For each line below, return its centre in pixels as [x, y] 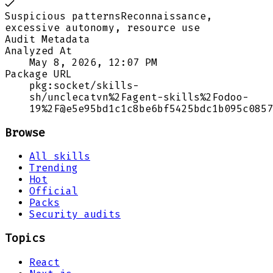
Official [54, 191]
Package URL [38, 74]
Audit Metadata [48, 39]
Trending [54, 168]
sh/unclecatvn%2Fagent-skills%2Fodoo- [139, 97]
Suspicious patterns [63, 16]
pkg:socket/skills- [84, 85]
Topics [25, 239]
